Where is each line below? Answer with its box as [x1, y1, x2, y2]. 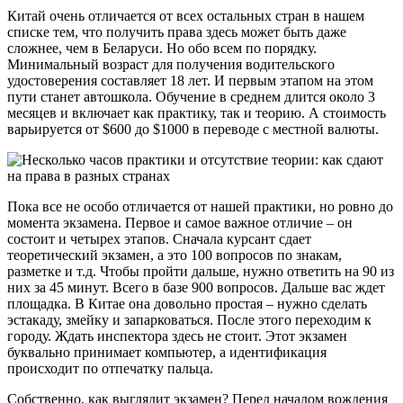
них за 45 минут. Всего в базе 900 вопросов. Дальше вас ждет [7, 279, 385, 295]
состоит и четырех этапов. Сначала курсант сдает [7, 230, 311, 246]
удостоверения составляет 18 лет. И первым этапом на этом [7, 72, 373, 88]
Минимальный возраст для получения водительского [7, 56, 335, 72]
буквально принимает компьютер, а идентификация [7, 344, 327, 360]
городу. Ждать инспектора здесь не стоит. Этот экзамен [7, 327, 347, 344]
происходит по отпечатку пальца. [7, 360, 213, 376]
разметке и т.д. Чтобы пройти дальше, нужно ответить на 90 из [7, 263, 394, 279]
